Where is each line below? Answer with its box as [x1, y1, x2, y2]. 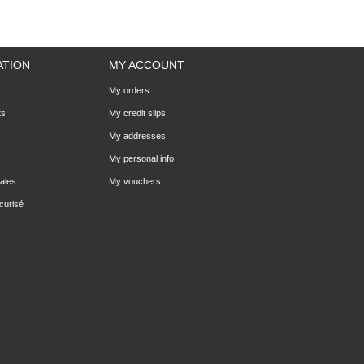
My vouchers [109, 176, 161, 186]
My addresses [109, 131, 166, 141]
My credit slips [109, 108, 166, 118]
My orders [109, 85, 149, 95]
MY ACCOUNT [109, 58, 184, 71]
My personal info [109, 154, 174, 163]
